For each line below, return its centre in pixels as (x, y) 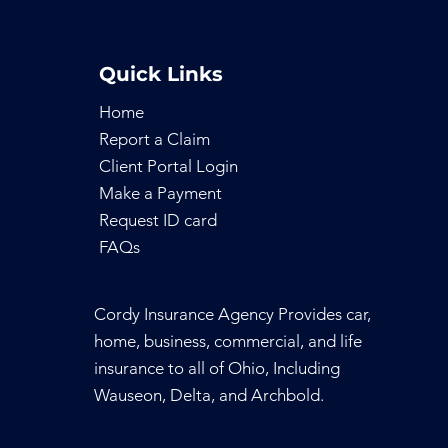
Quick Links (160, 74)
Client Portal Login (168, 166)
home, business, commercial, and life (227, 341)
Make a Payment (160, 193)
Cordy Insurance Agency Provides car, (232, 314)
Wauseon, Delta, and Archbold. (208, 395)
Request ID (141, 220)
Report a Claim (154, 139)
